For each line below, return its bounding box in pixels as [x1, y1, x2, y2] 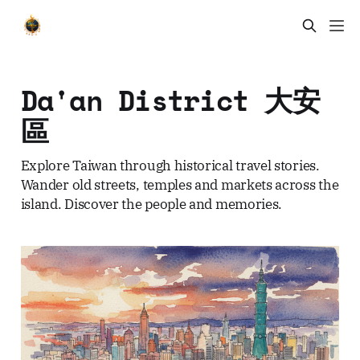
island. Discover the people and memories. [20, 194, 283, 213]
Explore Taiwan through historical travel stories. [20, 155, 320, 174]
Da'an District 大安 [20, 79, 320, 121]
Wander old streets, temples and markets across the [20, 174, 339, 194]
